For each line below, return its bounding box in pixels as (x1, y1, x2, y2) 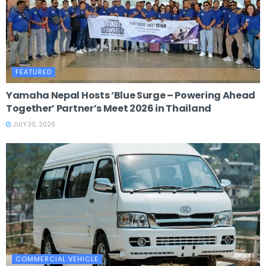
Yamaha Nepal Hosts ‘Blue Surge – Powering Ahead (6, 88, 255, 102)
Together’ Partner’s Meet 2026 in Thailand (6, 101, 211, 115)
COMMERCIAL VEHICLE (15, 254, 99, 264)
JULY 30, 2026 (11, 119, 55, 129)
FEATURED (15, 66, 52, 77)
